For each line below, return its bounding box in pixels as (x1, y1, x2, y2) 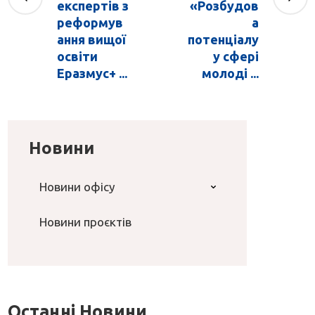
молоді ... (201, 65, 259, 80)
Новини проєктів (39, 214, 131, 229)
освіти (56, 49, 98, 63)
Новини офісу (39, 179, 115, 193)
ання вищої (56, 32, 126, 46)
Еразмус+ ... (56, 65, 127, 80)
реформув (56, 15, 123, 30)
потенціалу (187, 32, 259, 46)
